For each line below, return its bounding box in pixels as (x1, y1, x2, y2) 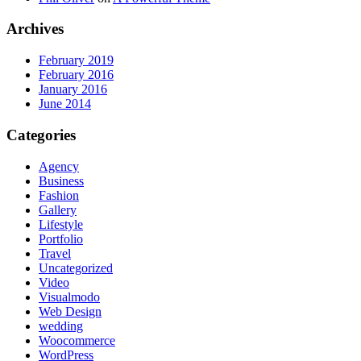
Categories (6, 126, 76, 143)
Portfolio (39, 231, 83, 246)
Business (39, 173, 84, 188)
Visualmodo (39, 289, 100, 304)
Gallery (39, 202, 77, 217)
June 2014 (39, 97, 91, 111)
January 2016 (39, 82, 107, 97)
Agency (39, 159, 79, 173)
